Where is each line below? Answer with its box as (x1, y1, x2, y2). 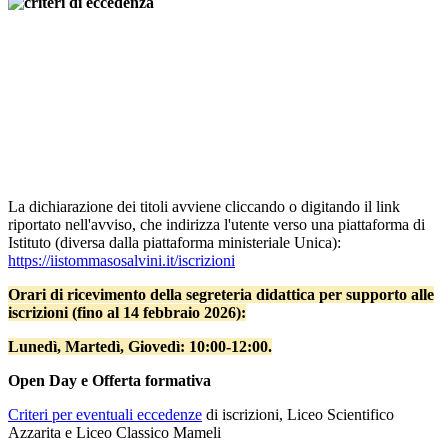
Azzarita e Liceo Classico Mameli (8, 424, 221, 442)
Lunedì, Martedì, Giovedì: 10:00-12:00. (8, 338, 272, 356)
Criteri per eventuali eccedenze (8, 406, 202, 424)
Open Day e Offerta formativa (8, 372, 211, 390)
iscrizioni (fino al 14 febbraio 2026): (8, 304, 246, 322)
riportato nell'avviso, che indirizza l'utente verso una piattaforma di (8, 216, 425, 234)
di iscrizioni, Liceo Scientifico (202, 406, 394, 424)
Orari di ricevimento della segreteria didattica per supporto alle (8, 286, 434, 304)
